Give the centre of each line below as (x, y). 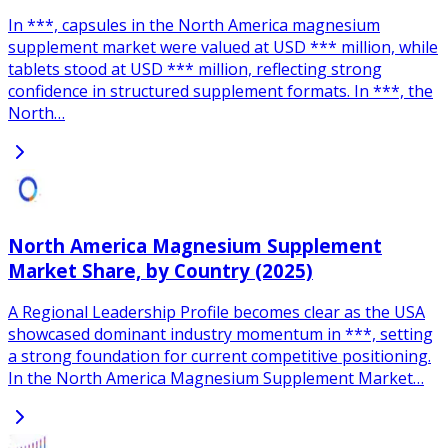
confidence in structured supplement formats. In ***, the (220, 90)
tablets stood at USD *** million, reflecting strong (195, 68)
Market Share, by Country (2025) (160, 270)
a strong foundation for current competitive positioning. (219, 356)
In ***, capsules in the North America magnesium (194, 24)
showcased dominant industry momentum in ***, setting (220, 334)
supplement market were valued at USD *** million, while (223, 46)
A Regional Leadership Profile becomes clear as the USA (216, 312)
